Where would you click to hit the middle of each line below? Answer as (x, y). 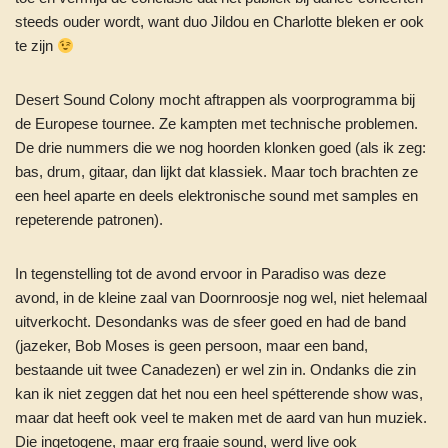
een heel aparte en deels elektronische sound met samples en (216, 195)
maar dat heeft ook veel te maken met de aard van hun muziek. (221, 417)
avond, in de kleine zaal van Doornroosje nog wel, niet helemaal (221, 297)
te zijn (36, 45)
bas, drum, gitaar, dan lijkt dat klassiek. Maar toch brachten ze (216, 171)
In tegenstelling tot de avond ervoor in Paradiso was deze (200, 273)
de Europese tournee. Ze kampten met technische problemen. (216, 123)
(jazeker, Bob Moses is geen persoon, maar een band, (191, 345)
